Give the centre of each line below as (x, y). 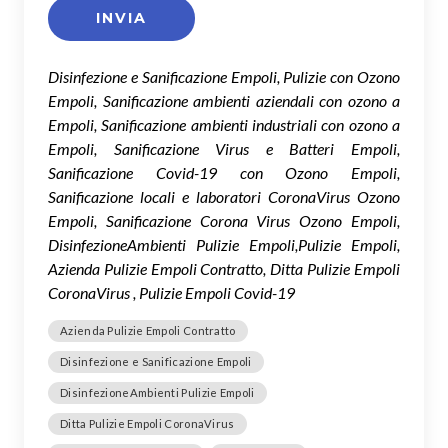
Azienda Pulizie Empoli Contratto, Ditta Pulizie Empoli (224, 268)
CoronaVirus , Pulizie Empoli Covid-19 (171, 292)
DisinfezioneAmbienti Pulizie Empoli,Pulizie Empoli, (224, 244)
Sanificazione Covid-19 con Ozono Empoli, (224, 172)
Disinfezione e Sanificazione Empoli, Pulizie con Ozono (224, 76)
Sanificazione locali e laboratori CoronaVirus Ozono (224, 196)
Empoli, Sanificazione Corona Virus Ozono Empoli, (224, 220)
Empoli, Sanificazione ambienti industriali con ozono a (224, 124)
